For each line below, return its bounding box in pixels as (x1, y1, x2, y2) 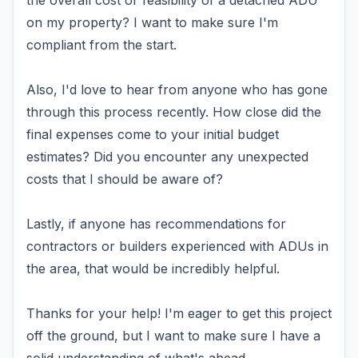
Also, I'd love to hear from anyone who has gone (26, 82, 328, 97)
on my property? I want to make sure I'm (26, 14, 278, 30)
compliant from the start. (26, 37, 177, 53)
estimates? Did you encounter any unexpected (26, 149, 308, 165)
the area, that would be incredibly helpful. (26, 261, 280, 276)
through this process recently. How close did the (26, 104, 321, 120)
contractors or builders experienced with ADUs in (26, 238, 328, 254)
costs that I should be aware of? (26, 171, 223, 187)
